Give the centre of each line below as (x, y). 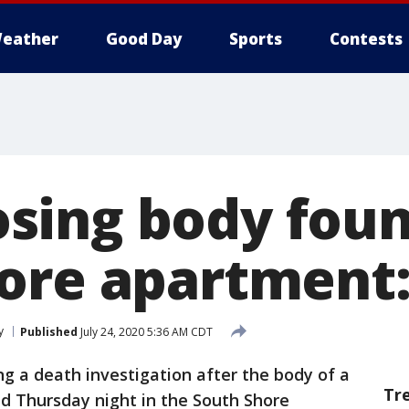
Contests (366, 39)
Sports (256, 39)
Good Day (144, 39)
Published (49, 331)
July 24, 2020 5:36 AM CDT (145, 331)
